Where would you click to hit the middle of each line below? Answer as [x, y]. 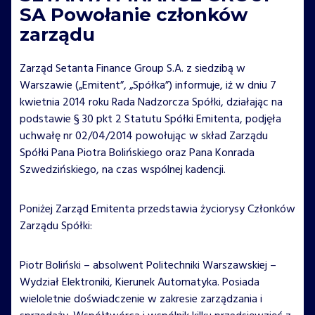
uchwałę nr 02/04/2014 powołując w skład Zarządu [144, 136]
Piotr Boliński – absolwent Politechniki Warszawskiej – [148, 265]
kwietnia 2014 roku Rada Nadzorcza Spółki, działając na [151, 102]
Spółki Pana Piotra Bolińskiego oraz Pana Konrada [137, 153]
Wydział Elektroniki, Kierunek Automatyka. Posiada [140, 282]
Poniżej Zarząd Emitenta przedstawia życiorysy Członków [157, 209]
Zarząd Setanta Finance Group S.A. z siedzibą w [133, 69]
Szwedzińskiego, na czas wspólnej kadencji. [123, 170]
